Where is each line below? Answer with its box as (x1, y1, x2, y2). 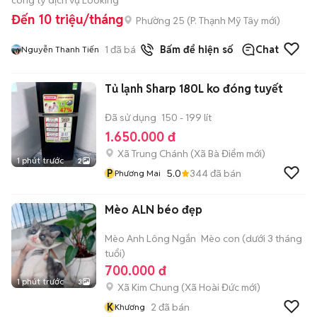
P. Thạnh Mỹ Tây (190, 13, 259, 27)
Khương (115, 301, 145, 312)
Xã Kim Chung (117, 281, 179, 294)
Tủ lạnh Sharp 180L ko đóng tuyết (105, 81, 283, 96)
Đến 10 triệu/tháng (11, 11, 123, 28)
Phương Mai (115, 168, 161, 178)
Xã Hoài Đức (185, 281, 239, 294)
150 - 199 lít (161, 111, 212, 124)
